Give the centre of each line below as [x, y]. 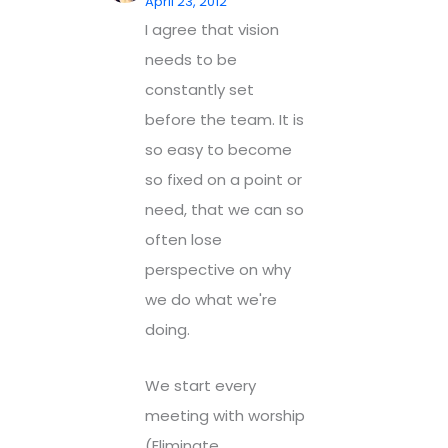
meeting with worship [225, 416]
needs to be [191, 59]
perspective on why [218, 269]
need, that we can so [224, 209]
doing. [167, 329]
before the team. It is [224, 119]
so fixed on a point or [223, 179]
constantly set [199, 89]
